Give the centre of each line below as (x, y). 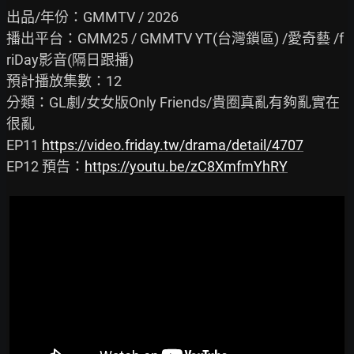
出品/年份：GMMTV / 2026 (92, 17)
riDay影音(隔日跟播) (70, 60)
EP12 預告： (45, 166)
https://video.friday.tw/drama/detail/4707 (173, 145)
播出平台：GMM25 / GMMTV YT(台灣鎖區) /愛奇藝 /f (175, 38)
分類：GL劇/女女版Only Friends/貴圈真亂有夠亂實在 (173, 102)
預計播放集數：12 (64, 81)
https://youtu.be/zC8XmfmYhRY (186, 166)
